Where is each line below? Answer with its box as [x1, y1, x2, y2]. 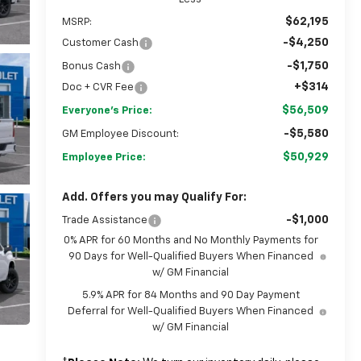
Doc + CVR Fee [61, 81, 134, 93]
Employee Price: [61, 151, 146, 163]
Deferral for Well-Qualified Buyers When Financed [68, 305, 314, 317]
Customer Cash [61, 37, 139, 48]
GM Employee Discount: [61, 128, 179, 139]
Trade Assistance [61, 214, 147, 226]
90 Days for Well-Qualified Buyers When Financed [68, 251, 313, 262]
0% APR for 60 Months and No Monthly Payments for [63, 234, 318, 246]
